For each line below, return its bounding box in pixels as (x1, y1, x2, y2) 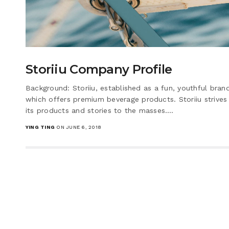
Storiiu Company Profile (26, 61, 172, 77)
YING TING (26, 124, 55, 130)
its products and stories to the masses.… (26, 106, 174, 114)
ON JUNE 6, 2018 (55, 124, 102, 130)
